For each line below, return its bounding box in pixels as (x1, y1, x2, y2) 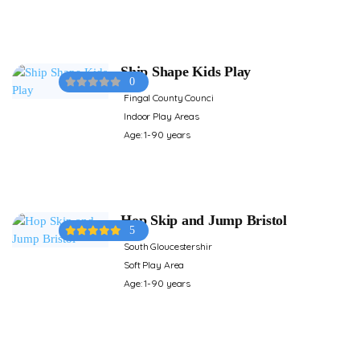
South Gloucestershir (124, 239, 212, 252)
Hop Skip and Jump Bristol (121, 211, 287, 228)
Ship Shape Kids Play (121, 63, 252, 80)
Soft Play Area (124, 258, 185, 271)
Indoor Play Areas (124, 109, 199, 122)
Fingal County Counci (124, 91, 214, 104)
